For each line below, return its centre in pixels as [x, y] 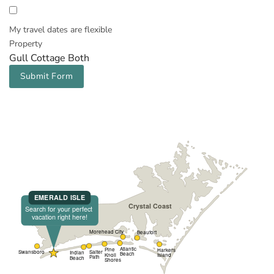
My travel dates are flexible [61, 30]
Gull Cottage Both [49, 58]
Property [26, 43]
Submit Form [46, 76]
